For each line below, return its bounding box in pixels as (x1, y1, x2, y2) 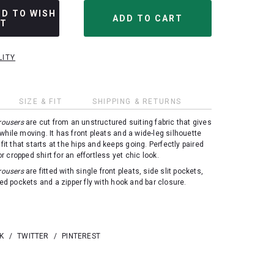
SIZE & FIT (19, 97, 62, 106)
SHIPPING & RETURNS (92, 97, 182, 106)
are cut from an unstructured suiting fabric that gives (23, 118, 212, 127)
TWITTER (17, 232, 49, 241)
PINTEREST (62, 232, 100, 241)
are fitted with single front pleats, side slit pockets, (23, 167, 203, 176)
